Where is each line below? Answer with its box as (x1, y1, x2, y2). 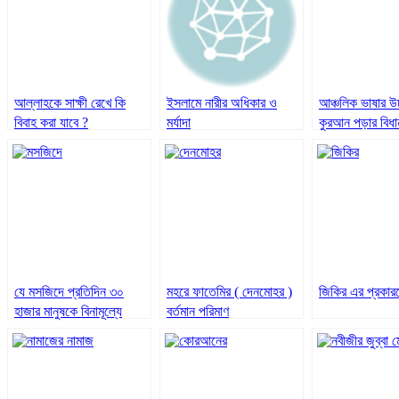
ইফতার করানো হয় (14, 322, 95, 338)
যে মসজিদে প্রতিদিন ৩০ (14, 283, 124, 299)
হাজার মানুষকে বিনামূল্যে (14, 303, 122, 319)
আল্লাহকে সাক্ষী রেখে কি (14, 94, 126, 110)
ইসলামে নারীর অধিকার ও (167, 94, 277, 110)
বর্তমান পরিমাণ (167, 303, 229, 319)
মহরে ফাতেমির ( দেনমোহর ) (167, 283, 292, 299)
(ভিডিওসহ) (14, 342, 66, 358)
